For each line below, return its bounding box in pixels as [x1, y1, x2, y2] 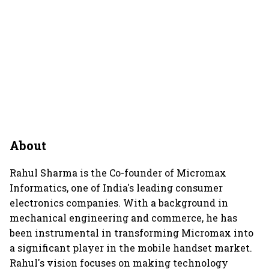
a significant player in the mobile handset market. [10, 241, 252, 254]
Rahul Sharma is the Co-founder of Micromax [10, 166, 226, 179]
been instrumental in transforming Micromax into [10, 226, 253, 239]
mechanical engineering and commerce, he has [10, 211, 237, 224]
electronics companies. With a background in [10, 196, 228, 209]
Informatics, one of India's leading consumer [10, 181, 223, 194]
